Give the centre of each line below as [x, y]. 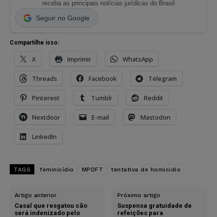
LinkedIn [44, 136]
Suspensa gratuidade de [155, 205]
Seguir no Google [63, 18]
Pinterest [46, 98]
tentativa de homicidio [146, 169]
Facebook [103, 78]
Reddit [154, 98]
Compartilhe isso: [34, 42]
